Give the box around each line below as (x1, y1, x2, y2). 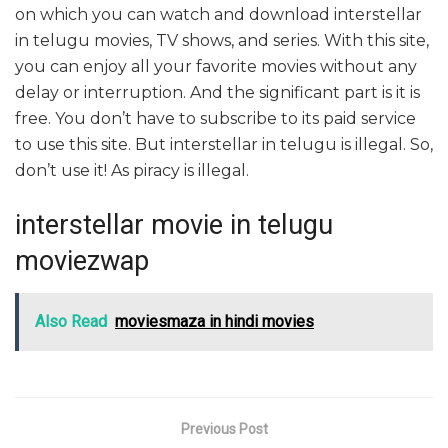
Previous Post (180, 420, 268, 437)
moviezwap (15, 245, 149, 278)
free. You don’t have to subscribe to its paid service (15, 109, 416, 129)
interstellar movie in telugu (15, 209, 333, 242)
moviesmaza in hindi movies (115, 311, 314, 331)
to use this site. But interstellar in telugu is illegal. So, (15, 135, 433, 155)
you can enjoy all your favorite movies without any (15, 57, 417, 77)
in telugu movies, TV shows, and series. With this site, (15, 31, 429, 51)
